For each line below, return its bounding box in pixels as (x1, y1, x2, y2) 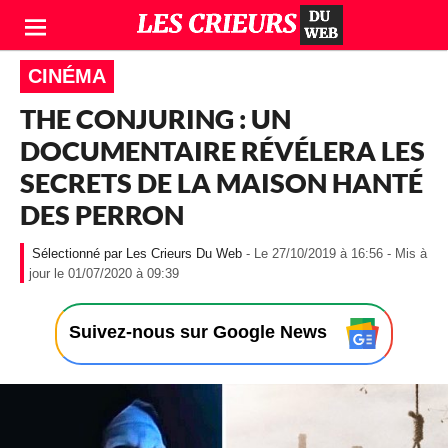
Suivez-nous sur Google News (69, 322, 333, 343)
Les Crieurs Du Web (126, 246, 242, 262)
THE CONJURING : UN (20, 102, 291, 135)
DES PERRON (20, 198, 184, 231)
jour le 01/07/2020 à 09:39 (29, 266, 179, 282)
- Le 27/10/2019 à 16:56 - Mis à (246, 246, 427, 262)
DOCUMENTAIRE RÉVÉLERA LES (20, 134, 425, 167)
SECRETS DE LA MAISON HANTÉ (20, 166, 423, 199)
